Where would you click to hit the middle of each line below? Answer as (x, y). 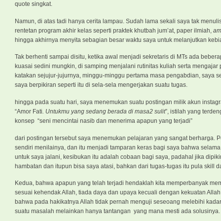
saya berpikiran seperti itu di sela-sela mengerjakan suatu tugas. (101, 85)
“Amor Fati (29, 111)
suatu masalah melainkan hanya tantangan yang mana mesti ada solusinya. (117, 211)
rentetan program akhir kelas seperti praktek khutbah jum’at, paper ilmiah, (114, 30)
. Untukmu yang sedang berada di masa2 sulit (104, 111)
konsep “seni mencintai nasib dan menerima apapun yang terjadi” (104, 121)
